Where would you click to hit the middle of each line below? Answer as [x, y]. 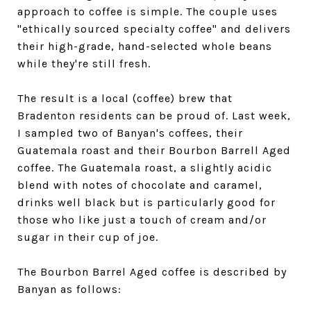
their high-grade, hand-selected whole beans [145, 46]
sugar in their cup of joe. [90, 237]
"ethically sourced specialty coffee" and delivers [154, 28]
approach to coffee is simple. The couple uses [148, 11]
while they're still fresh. [84, 63]
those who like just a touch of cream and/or [142, 219]
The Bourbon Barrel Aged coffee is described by [152, 271]
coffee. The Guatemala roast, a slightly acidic [145, 167]
